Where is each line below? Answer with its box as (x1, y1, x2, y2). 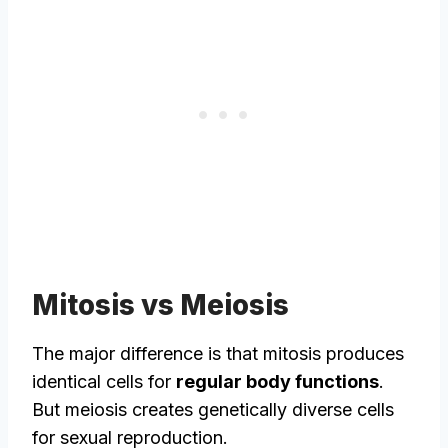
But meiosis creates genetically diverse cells (32, 399, 394, 421)
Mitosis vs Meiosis (32, 288, 295, 323)
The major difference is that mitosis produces (32, 343, 404, 365)
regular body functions (176, 371, 379, 393)
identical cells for (32, 371, 176, 393)
